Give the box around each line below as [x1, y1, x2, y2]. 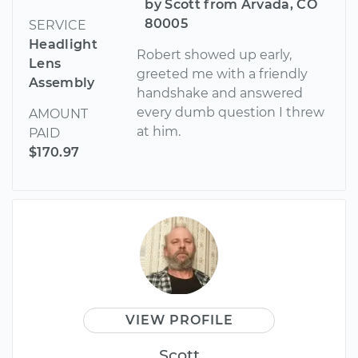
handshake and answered [137, 85, 304, 101]
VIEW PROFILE [125, 312, 233, 328]
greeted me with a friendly [137, 66, 308, 82]
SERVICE [29, 17, 86, 33]
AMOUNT [29, 105, 88, 121]
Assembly [29, 74, 95, 90]
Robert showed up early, [137, 46, 292, 62]
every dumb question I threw [137, 104, 325, 120]
